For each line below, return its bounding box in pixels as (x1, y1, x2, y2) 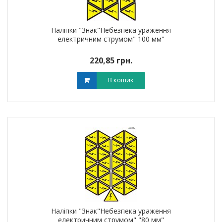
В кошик (108, 75, 134, 84)
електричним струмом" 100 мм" (57, 34, 165, 44)
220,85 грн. (90, 55, 132, 66)
